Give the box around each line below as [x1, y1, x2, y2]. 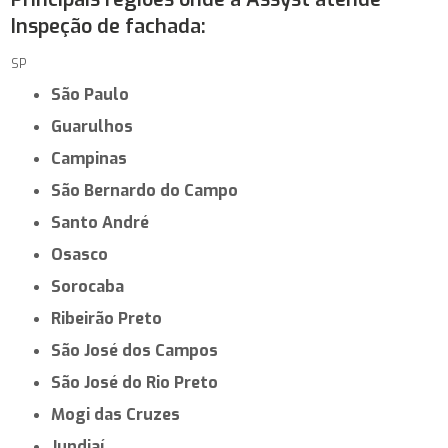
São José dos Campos [61, 339, 219, 361]
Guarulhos [62, 115, 134, 137]
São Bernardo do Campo [61, 179, 239, 201]
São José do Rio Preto [61, 371, 219, 393]
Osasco [63, 243, 109, 265]
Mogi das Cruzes [65, 403, 181, 425]
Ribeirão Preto [61, 307, 163, 329]
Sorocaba [61, 275, 125, 297]
